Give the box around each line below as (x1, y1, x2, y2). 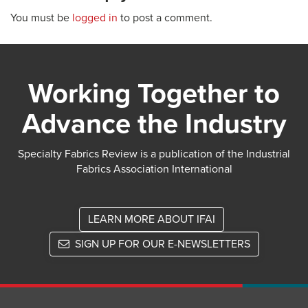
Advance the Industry (21, 107, 287, 140)
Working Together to (28, 77, 280, 110)
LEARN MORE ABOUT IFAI (87, 212, 215, 226)
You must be (10, 11, 72, 25)
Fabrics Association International (76, 162, 232, 176)
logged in (72, 11, 118, 25)
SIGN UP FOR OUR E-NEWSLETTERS (71, 237, 250, 251)
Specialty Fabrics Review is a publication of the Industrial (18, 147, 290, 161)
